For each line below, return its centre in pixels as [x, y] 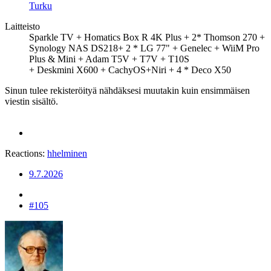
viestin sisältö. [31, 101]
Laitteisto [22, 26]
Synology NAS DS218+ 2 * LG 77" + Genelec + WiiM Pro [144, 48]
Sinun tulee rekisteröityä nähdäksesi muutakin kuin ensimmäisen [127, 90]
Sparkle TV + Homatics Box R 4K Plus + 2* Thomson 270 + [147, 37]
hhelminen [67, 153]
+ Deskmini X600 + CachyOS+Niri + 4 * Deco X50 [130, 70]
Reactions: [25, 153]
